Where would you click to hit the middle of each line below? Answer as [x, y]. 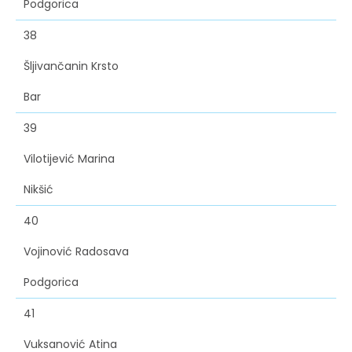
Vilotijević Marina [69, 159]
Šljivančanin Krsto [71, 66]
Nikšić [38, 190]
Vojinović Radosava [76, 252]
